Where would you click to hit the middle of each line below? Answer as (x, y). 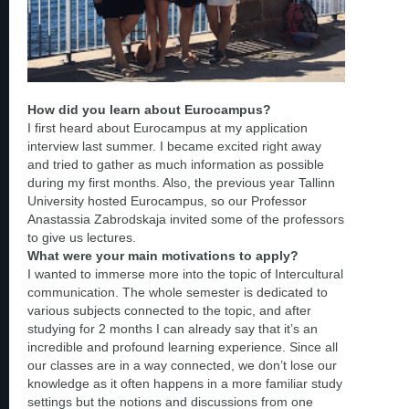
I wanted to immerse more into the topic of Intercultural (185, 274)
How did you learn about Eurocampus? (149, 110)
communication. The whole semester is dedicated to (178, 293)
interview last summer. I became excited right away (174, 147)
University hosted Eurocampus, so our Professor (167, 201)
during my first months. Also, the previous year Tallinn (181, 183)
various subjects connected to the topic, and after (169, 311)
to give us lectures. (82, 238)
